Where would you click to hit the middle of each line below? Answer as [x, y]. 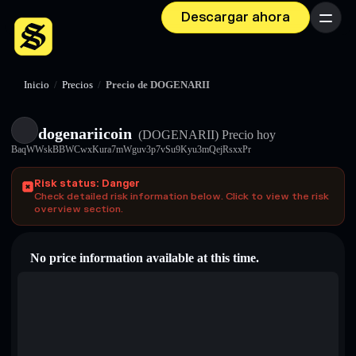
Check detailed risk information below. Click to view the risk [182, 196]
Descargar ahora [236, 17]
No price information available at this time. [145, 258]
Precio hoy [247, 135]
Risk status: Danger [87, 184]
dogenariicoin [85, 133]
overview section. [79, 209]
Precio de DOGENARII [158, 85]
